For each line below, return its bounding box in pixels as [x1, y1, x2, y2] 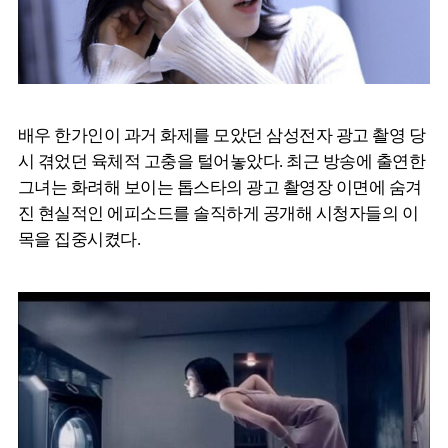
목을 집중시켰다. [18, 230, 141, 250]
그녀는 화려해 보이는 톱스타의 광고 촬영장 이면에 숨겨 [18, 178, 422, 198]
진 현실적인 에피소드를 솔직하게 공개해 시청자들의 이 [18, 204, 419, 224]
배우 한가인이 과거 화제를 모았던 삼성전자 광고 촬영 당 [18, 126, 426, 146]
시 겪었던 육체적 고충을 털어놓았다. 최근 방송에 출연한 [18, 152, 426, 172]
